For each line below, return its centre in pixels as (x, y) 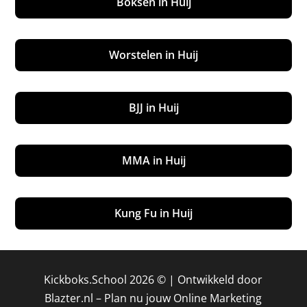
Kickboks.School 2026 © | (111, 279)
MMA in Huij (153, 160)
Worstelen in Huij (153, 54)
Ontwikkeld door (220, 279)
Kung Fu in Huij (153, 213)
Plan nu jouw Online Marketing (183, 298)
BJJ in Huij (153, 107)
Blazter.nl (69, 298)
